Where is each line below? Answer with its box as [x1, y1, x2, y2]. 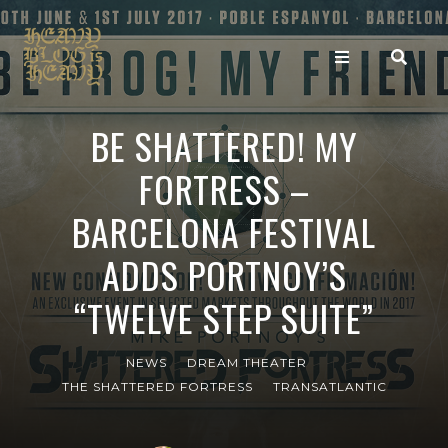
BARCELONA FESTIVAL [72, 205, 376, 258]
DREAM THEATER [187, 355, 307, 370]
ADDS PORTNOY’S [101, 248, 347, 301]
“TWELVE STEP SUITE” [74, 291, 374, 344]
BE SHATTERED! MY [90, 119, 358, 172]
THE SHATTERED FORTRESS [61, 379, 253, 394]
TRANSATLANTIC [272, 379, 387, 394]
